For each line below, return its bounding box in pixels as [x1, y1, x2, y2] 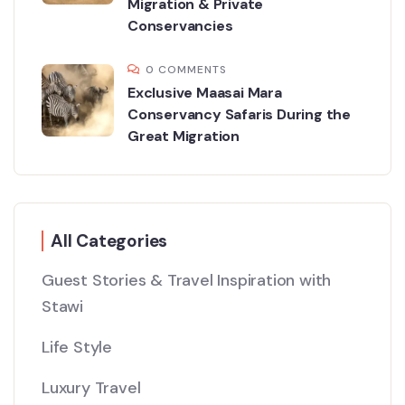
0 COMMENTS [146, 62, 227, 78]
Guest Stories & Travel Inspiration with [42, 269, 332, 292]
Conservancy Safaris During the [127, 105, 352, 125]
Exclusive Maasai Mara [127, 83, 282, 103]
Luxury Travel [42, 377, 141, 400]
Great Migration [127, 127, 240, 146]
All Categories [51, 230, 168, 253]
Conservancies [127, 16, 233, 36]
